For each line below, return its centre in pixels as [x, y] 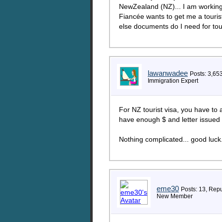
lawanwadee [168, 73]
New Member [175, 196]
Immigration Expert [173, 81]
